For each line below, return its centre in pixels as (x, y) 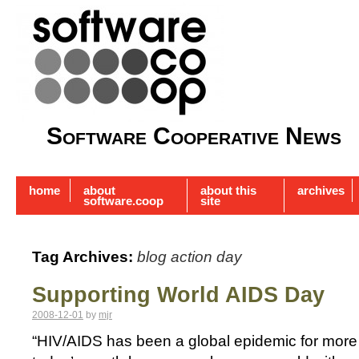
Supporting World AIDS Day (178, 295)
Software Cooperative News (194, 136)
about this (228, 191)
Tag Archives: (85, 257)
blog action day (190, 257)
